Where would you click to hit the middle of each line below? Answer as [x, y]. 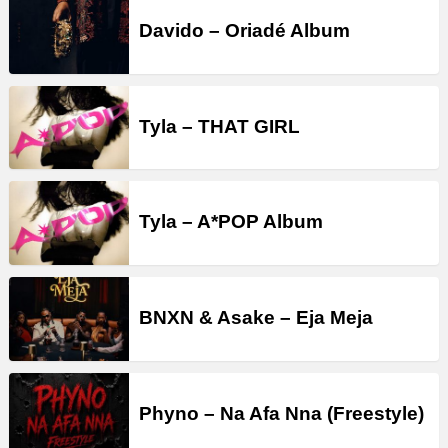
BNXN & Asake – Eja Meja [256, 318]
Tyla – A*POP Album [231, 222]
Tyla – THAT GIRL [219, 126]
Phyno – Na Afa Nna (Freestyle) [281, 414]
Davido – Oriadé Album [244, 30]
